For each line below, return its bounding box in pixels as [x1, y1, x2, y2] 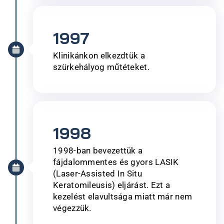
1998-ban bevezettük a [53, 145, 143, 155]
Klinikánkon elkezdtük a [53, 50, 145, 60]
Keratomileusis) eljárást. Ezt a [53, 179, 170, 190]
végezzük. [53, 202, 91, 213]
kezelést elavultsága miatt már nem [53, 191, 192, 201]
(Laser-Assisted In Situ [53, 168, 142, 178]
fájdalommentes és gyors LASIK [53, 156, 179, 167]
